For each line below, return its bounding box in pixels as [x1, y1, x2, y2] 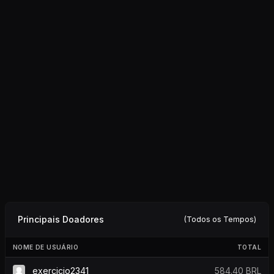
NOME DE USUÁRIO [13, 243, 78, 251]
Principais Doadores [18, 213, 104, 224]
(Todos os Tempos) [184, 215, 256, 224]
